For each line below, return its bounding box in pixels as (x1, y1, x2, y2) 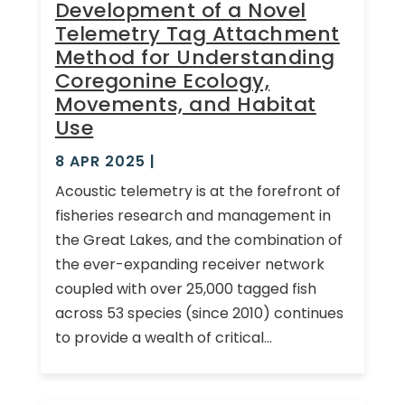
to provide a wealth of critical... (54, 326, 272, 348)
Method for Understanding (54, 42, 335, 71)
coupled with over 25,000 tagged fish (54, 278, 316, 299)
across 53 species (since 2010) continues (54, 302, 344, 324)
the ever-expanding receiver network (54, 253, 325, 275)
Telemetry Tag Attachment (54, 19, 340, 48)
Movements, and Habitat (54, 89, 316, 118)
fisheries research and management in (54, 204, 331, 226)
